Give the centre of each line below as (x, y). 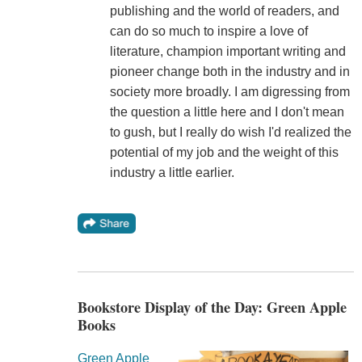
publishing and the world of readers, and (224, 11)
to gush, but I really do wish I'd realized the (230, 132)
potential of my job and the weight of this (224, 152)
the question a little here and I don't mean (227, 112)
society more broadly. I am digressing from (229, 91)
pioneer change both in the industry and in (229, 71)
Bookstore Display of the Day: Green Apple (212, 307)
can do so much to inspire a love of (208, 31)
